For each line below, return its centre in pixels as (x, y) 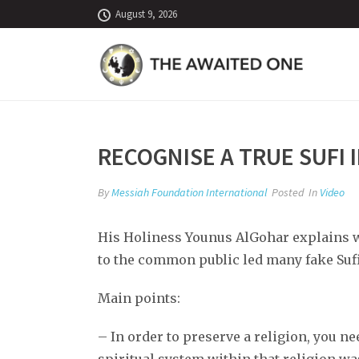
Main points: (139, 298)
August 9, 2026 (146, 14)
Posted (286, 192)
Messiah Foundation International (189, 192)
